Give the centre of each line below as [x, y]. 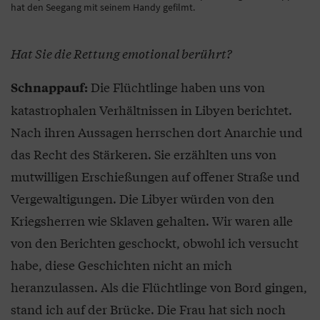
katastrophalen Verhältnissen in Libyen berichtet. [151, 109]
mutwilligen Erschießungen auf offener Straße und [155, 176]
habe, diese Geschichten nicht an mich [121, 264]
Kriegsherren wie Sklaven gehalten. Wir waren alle [152, 220]
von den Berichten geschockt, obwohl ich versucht [155, 242]
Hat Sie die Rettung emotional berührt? [121, 53]
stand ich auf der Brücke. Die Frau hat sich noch [148, 309]
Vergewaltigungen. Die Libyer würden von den [142, 198]
